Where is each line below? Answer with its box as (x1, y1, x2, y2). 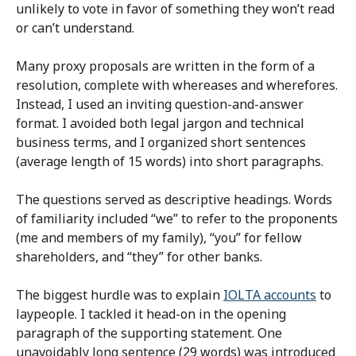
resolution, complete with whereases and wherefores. (16, 76, 338, 95)
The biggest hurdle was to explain (16, 286, 223, 304)
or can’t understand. (16, 19, 134, 37)
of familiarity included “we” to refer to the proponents (16, 210, 338, 228)
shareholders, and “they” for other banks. (16, 248, 262, 266)
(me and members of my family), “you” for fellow (16, 229, 302, 247)
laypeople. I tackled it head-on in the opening (16, 305, 286, 323)
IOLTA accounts (223, 286, 316, 304)
